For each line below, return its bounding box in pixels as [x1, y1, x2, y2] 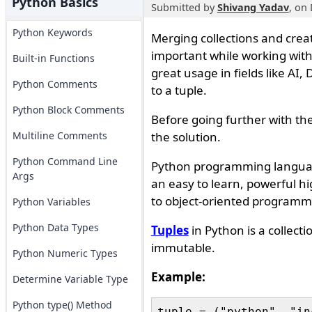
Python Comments [12, 77, 97, 91]
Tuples [150, 222, 189, 238]
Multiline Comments [12, 129, 107, 142]
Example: [150, 269, 205, 285]
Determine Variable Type [12, 272, 128, 286]
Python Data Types [12, 221, 99, 234]
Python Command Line [12, 155, 118, 168]
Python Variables [12, 195, 91, 208]
